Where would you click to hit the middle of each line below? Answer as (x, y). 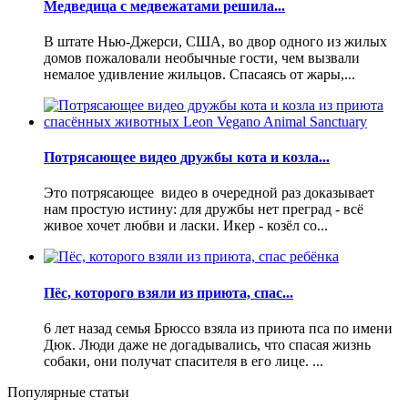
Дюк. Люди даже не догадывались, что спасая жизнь (207, 344)
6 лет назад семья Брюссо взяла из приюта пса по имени (218, 328)
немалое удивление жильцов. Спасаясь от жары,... (199, 74)
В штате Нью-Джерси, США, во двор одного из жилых (215, 41)
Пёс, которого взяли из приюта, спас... (168, 292)
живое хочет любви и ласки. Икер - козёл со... (186, 226)
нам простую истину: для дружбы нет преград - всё (204, 209)
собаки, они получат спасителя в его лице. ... (184, 361)
